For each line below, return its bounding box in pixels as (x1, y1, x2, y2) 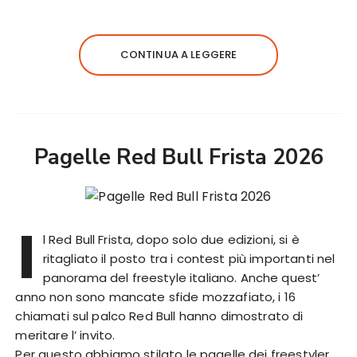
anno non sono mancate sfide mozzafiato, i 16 (15, 288, 296, 305)
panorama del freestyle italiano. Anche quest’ (42, 269, 320, 286)
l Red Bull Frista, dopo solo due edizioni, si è (42, 230, 300, 248)
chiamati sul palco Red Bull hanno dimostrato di (15, 307, 304, 324)
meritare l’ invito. (15, 326, 116, 343)
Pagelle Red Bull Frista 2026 (33, 143, 324, 173)
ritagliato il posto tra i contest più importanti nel (42, 249, 335, 267)
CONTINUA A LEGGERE (120, 47, 237, 63)
